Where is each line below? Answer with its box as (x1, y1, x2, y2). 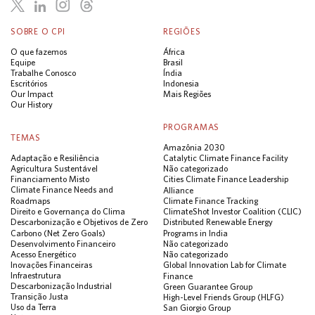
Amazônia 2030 (163, 143, 225, 153)
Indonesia (163, 79, 199, 89)
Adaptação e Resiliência (11, 153, 99, 163)
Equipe (11, 58, 35, 67)
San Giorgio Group (163, 303, 231, 313)
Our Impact (11, 89, 53, 99)
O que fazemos (11, 47, 67, 57)
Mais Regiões (163, 89, 211, 99)
